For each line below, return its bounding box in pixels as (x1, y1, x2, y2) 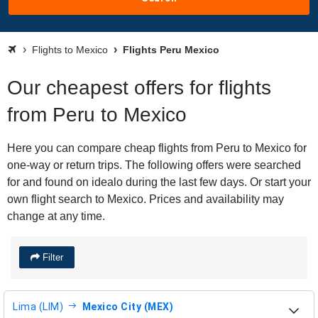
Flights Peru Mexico (120, 44, 219, 55)
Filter (40, 252, 63, 263)
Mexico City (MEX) (82, 300, 173, 312)
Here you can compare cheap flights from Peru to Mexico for (7, 142, 307, 154)
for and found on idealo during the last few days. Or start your (7, 176, 311, 188)
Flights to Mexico (32, 44, 108, 55)
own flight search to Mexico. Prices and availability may (7, 193, 284, 205)
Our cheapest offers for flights (7, 77, 271, 99)
